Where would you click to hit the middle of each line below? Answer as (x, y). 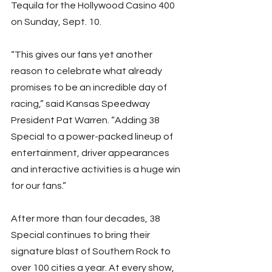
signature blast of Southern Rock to (92, 251)
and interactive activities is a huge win (97, 169)
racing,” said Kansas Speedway (81, 104)
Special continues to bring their (81, 235)
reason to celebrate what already (87, 71)
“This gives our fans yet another (83, 54)
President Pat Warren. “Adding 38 (86, 120)
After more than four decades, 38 (87, 218)
